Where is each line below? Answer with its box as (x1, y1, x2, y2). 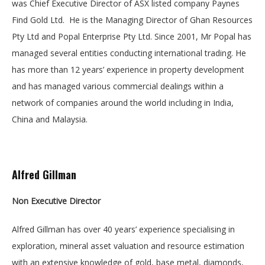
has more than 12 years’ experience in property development (12, 64, 244, 75)
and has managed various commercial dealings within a (12, 80, 224, 92)
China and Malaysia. (12, 114, 88, 125)
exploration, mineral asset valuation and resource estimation (12, 240, 244, 251)
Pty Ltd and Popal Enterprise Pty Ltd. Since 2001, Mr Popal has (12, 31, 251, 42)
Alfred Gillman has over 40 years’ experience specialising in (12, 224, 235, 235)
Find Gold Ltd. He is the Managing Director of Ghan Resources (12, 14, 253, 25)
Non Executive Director (12, 195, 101, 206)
